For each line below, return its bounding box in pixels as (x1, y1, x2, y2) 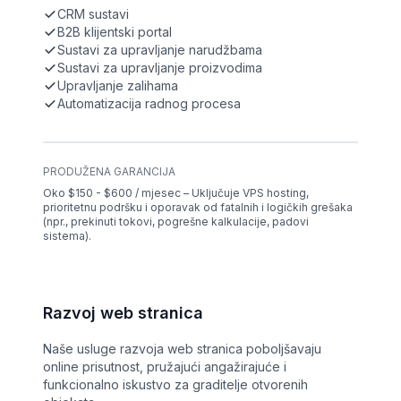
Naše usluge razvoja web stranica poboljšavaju (43, 341, 321, 357)
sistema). (43, 229, 91, 243)
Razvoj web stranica (43, 303, 203, 323)
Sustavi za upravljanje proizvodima (57, 60, 262, 76)
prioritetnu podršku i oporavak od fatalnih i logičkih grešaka (43, 200, 353, 215)
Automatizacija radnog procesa (57, 96, 241, 112)
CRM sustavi (57, 6, 129, 22)
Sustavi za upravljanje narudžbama (57, 42, 262, 58)
